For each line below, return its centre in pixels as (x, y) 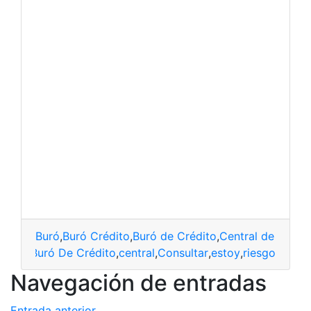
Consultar (183, 253)
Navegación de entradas (138, 283)
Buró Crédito (96, 236)
